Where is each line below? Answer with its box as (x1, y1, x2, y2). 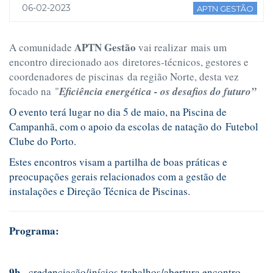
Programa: (9, 222, 59, 238)
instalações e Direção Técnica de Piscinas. (9, 183, 190, 198)
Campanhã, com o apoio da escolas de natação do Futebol (9, 119, 258, 133)
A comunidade (9, 40, 74, 54)
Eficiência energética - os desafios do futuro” (59, 83, 257, 99)
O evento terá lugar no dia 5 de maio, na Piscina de (9, 104, 227, 119)
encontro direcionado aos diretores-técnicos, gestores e (9, 54, 249, 69)
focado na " (9, 83, 59, 98)
